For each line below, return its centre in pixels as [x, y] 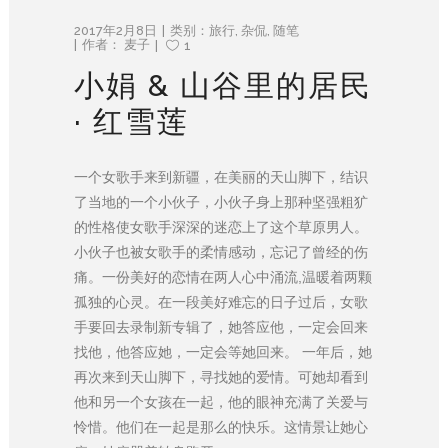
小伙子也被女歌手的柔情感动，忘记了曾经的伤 [221, 251]
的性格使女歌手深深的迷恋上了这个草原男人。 [221, 226]
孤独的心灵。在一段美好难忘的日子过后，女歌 [221, 301]
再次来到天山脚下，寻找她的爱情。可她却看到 [221, 376]
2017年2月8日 [115, 30]
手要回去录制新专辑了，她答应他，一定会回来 [221, 326]
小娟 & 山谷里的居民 [223, 85]
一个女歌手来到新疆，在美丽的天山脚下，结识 [221, 176]
